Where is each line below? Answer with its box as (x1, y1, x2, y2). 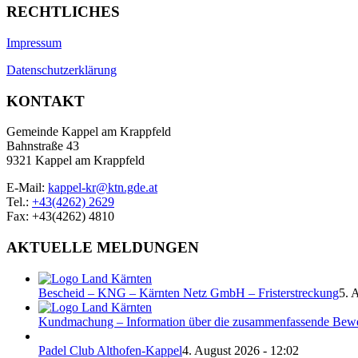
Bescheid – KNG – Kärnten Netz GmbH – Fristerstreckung (38, 285, 339, 300)
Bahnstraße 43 (6, 139, 79, 153)
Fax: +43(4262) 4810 (6, 209, 114, 224)
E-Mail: (6, 181, 48, 195)
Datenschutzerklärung (6, 62, 117, 77)
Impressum (6, 35, 62, 50)
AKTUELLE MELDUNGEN (6, 239, 199, 257)
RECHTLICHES (6, 3, 120, 21)
